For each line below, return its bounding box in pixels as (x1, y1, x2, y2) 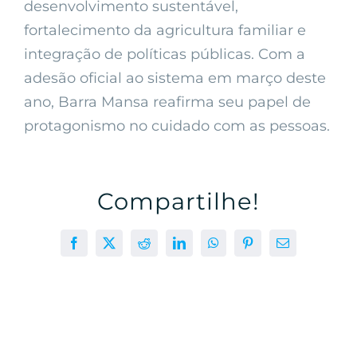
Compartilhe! (97, 187, 260, 216)
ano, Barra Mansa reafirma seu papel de (24, 93, 311, 112)
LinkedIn (178, 241, 225, 255)
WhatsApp (212, 241, 267, 255)
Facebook (73, 241, 123, 255)
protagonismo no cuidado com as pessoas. (24, 117, 330, 135)
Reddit (143, 241, 177, 255)
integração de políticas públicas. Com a (24, 45, 305, 64)
